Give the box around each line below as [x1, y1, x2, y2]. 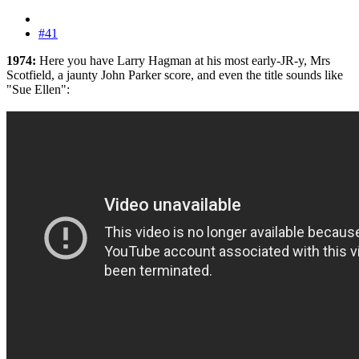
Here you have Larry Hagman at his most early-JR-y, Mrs [39, 54, 330, 68]
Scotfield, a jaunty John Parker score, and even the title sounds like [6, 68, 343, 83]
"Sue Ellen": [6, 83, 70, 97]
